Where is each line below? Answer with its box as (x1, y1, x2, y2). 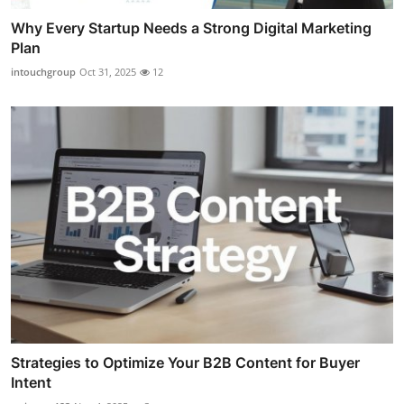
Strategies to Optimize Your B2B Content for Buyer (11, 353, 360, 372)
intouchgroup (11, 65, 76, 79)
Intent (11, 372, 51, 391)
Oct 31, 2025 (79, 65, 136, 79)
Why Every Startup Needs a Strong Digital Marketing (11, 19, 372, 38)
